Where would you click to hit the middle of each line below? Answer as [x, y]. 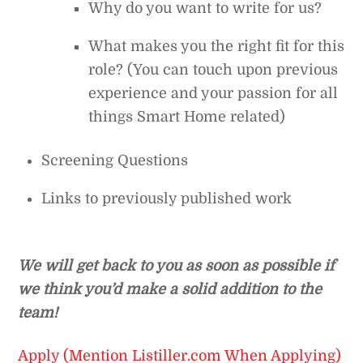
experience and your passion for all [213, 93]
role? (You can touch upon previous [213, 69]
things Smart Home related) [186, 116]
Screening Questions [115, 160]
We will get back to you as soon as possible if [177, 266]
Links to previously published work [167, 198]
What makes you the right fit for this [216, 46]
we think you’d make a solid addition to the [170, 290]
